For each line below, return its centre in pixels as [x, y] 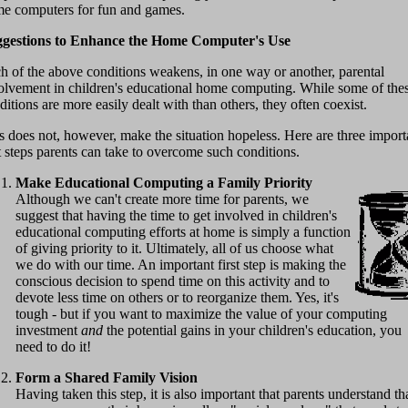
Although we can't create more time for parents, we [162, 199]
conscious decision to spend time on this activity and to [173, 281]
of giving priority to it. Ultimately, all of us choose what [174, 249]
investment [48, 331]
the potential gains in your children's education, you [252, 331]
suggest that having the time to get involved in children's [176, 216]
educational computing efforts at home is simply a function [183, 232]
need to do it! [53, 347]
